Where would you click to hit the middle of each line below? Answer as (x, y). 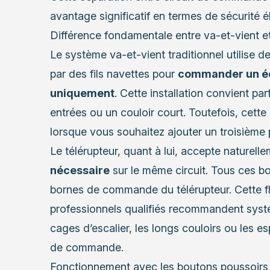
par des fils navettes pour (114, 74)
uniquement (82, 93)
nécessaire (80, 171)
